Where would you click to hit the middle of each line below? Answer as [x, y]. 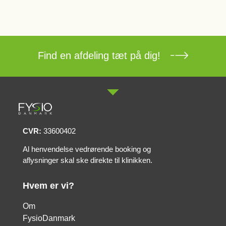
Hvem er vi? [48, 186]
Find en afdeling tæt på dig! [99, 56]
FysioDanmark [49, 218]
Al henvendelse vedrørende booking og [87, 149]
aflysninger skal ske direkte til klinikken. [88, 160]
